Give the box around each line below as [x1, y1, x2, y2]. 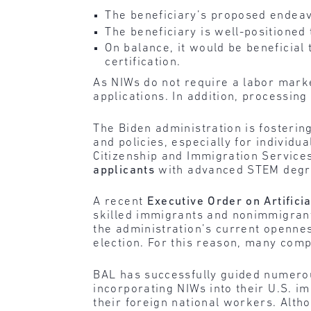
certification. [105, 56, 181, 69]
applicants [93, 164, 155, 176]
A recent [93, 196, 147, 208]
